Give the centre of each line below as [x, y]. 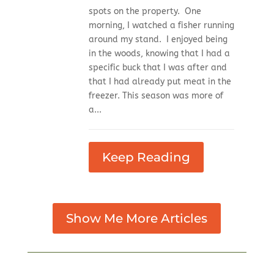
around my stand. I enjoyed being [158, 40]
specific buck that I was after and [157, 68]
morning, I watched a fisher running [161, 26]
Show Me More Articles [137, 219]
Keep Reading [146, 157]
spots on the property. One [145, 12]
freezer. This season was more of [156, 96]
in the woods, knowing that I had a [159, 54]
